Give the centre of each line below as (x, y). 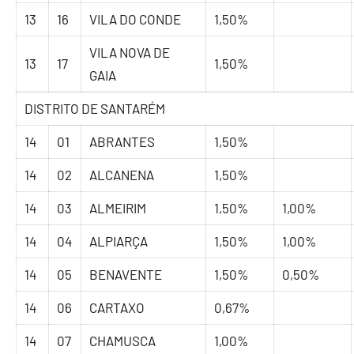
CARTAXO (117, 308)
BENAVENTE (126, 275)
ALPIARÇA (119, 241)
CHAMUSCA (123, 341)
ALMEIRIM (118, 208)
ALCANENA (122, 175)
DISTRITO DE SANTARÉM (95, 109)
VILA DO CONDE (136, 19)
